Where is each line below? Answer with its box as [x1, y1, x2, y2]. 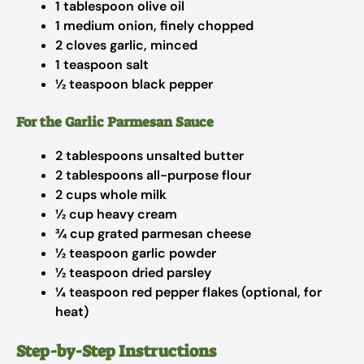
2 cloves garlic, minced [55, 37, 197, 54]
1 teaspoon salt [55, 56, 149, 73]
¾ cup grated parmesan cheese [55, 225, 251, 242]
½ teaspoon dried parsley [55, 264, 211, 281]
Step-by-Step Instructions [16, 340, 216, 362]
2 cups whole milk [55, 186, 167, 203]
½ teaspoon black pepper [55, 76, 213, 93]
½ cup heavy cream [55, 206, 177, 223]
